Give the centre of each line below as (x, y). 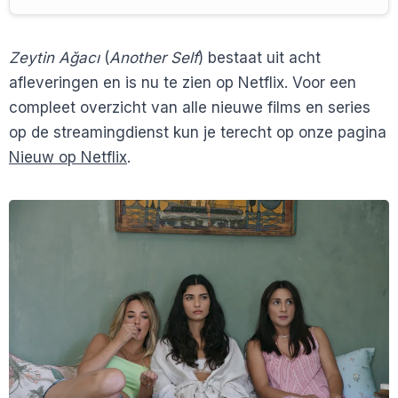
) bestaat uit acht (259, 57)
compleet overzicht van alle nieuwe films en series (190, 107)
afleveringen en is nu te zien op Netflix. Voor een (183, 82)
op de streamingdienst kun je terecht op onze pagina (198, 132)
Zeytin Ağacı (54, 57)
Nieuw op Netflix (68, 157)
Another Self (154, 57)
